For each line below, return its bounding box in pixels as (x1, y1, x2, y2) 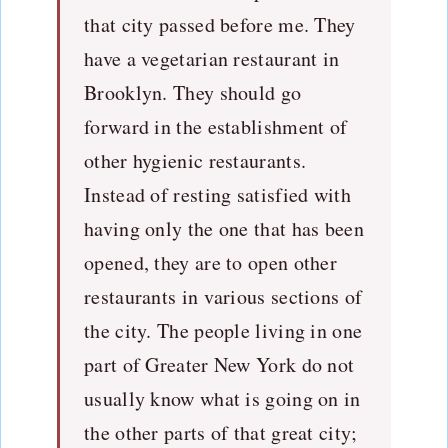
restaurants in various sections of (84, 282, 363, 310)
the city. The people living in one (84, 316, 363, 344)
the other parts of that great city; (84, 418, 358, 446)
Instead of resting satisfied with (84, 180, 351, 208)
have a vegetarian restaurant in (84, 44, 340, 72)
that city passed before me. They (84, 10, 356, 38)
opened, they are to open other (84, 248, 338, 276)
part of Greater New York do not (84, 350, 355, 378)
